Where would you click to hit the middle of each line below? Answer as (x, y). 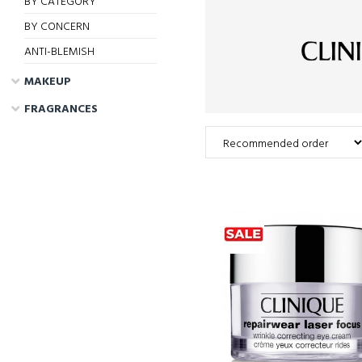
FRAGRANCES (61, 109)
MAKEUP (48, 82)
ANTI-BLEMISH (60, 52)
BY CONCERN (57, 27)
